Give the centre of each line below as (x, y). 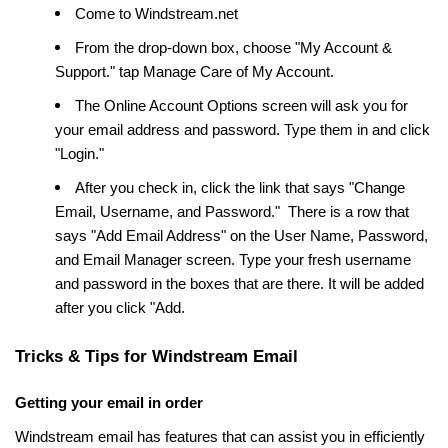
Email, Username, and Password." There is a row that (232, 212)
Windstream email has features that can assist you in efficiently (220, 437)
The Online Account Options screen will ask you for (241, 106)
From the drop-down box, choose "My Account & (233, 48)
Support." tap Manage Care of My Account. (194, 72)
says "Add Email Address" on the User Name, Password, (241, 236)
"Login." (81, 154)
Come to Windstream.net (156, 14)
